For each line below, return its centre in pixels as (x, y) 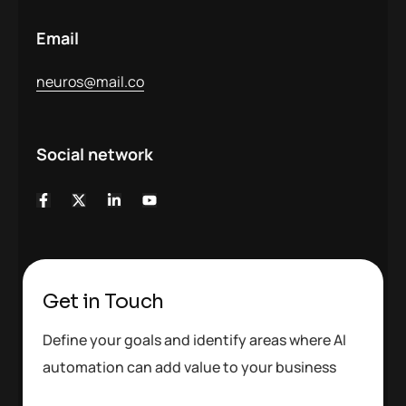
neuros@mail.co (90, 81)
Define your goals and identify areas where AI (195, 339)
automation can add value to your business (190, 367)
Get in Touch (103, 301)
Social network (95, 154)
